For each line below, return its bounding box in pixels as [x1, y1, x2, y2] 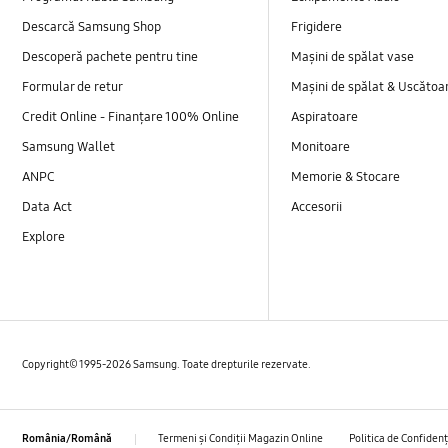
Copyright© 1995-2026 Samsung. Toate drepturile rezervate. [22, 357, 312, 371]
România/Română [22, 432, 113, 446]
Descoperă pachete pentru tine [22, 48, 199, 65]
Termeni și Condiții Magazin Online [158, 431, 324, 445]
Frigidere [291, 18, 343, 35]
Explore [22, 229, 66, 245]
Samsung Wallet [22, 138, 116, 155]
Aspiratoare [291, 108, 359, 125]
